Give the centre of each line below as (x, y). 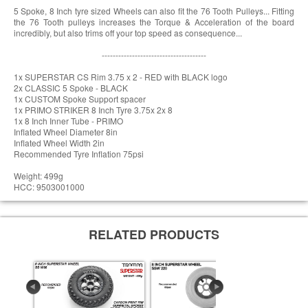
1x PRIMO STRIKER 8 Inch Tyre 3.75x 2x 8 (93, 110)
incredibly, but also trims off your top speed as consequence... (128, 33)
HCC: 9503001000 (49, 187)
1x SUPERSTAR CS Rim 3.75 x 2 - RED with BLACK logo (121, 77)
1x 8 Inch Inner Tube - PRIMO (68, 121)
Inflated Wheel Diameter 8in (66, 132)
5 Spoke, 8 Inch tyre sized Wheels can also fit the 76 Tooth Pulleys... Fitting (154, 11)
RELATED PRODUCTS (154, 235)
